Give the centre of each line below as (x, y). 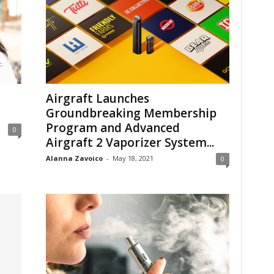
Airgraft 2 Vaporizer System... (130, 143)
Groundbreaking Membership (131, 113)
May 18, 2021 (133, 158)
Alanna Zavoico (74, 158)
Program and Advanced (113, 128)
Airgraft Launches (97, 98)
